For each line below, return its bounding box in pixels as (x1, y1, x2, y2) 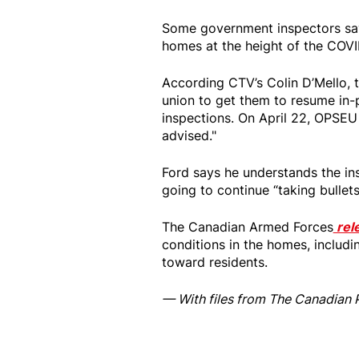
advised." (161, 127, 216, 143)
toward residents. (161, 253, 268, 270)
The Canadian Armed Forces (161, 218, 333, 235)
